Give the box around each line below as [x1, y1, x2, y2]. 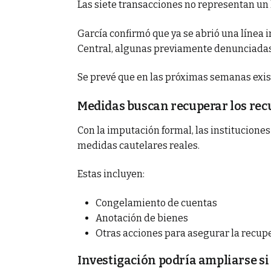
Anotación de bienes [96, 212, 188, 224]
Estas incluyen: [77, 168, 145, 180]
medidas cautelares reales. [77, 139, 200, 151]
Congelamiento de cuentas [96, 197, 217, 209]
